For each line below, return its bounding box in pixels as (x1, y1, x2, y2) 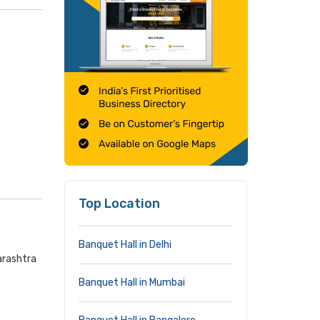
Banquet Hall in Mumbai (79, 276, 185, 289)
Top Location (79, 196, 160, 211)
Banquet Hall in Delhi (79, 239, 171, 251)
